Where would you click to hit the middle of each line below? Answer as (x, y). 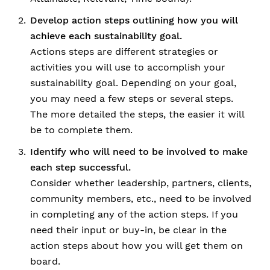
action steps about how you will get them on (137, 246)
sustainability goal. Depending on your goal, (133, 83)
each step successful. (80, 167)
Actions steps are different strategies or (124, 52)
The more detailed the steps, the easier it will (137, 114)
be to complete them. (81, 130)
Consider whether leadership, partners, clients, (141, 183)
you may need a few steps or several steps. (132, 99)
